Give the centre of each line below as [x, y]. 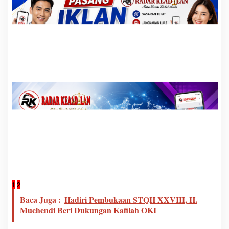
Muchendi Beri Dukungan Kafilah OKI [88, 210]
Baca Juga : [40, 200]
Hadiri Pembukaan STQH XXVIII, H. [131, 200]
